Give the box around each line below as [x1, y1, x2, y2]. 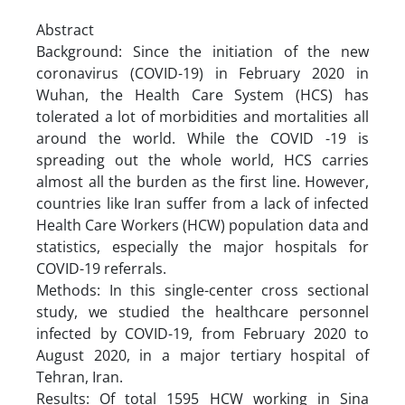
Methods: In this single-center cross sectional [36, 279, 369, 300]
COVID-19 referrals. [36, 258, 170, 278]
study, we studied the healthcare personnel [36, 301, 369, 322]
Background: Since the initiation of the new [36, 41, 369, 61]
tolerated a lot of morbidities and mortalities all [36, 106, 369, 127]
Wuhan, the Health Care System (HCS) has [36, 84, 369, 105]
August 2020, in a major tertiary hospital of [36, 344, 369, 365]
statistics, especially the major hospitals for [36, 236, 369, 257]
